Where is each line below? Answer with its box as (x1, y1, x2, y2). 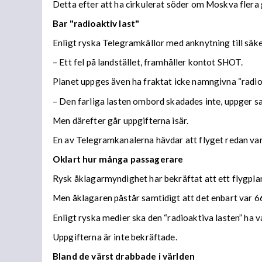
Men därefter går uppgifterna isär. (53, 115, 189, 126)
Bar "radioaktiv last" (53, 18, 140, 29)
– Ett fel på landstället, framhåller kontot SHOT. (53, 57, 243, 68)
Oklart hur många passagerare (53, 154, 184, 165)
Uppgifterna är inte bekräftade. (53, 231, 177, 242)
